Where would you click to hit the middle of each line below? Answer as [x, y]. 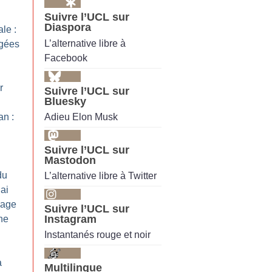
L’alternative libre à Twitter [100, 176]
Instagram [70, 219]
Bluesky [65, 101]
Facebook [66, 58]
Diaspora [68, 28]
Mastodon [70, 160]
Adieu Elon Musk [81, 117]
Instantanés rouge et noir [97, 235]
